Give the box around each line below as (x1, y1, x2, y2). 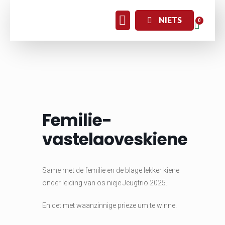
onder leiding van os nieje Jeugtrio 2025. (42, 179, 167, 187)
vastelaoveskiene (42, 128, 187, 151)
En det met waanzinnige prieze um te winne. (42, 201, 177, 209)
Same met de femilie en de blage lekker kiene (42, 166, 179, 174)
